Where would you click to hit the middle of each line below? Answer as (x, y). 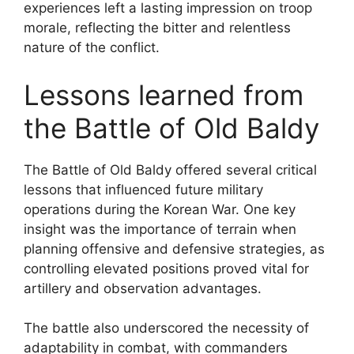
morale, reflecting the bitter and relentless (157, 28)
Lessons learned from (164, 94)
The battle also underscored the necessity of (166, 328)
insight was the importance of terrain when (160, 229)
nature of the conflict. (92, 47)
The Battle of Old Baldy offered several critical (170, 169)
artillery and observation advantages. (143, 288)
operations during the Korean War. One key (160, 209)
